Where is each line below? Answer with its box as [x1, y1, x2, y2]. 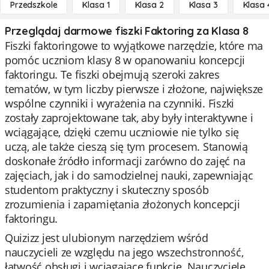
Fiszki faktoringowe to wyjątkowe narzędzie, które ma [5, 38, 263, 53]
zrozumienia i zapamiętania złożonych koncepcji [5, 197, 240, 211]
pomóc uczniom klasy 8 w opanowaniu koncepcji [5, 53, 246, 67]
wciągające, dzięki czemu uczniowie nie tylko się [5, 125, 240, 139]
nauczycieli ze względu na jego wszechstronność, [5, 245, 244, 259]
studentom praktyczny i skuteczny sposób [5, 183, 209, 197]
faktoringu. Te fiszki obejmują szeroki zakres [5, 67, 220, 82]
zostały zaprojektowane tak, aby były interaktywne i [5, 110, 253, 125]
